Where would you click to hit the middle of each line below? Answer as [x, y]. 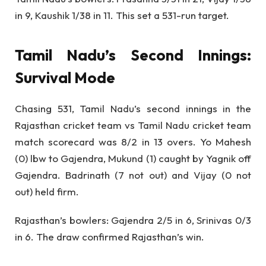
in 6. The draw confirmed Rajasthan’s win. [110, 237]
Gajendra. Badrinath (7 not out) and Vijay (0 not [133, 175]
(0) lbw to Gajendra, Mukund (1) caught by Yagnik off [133, 159]
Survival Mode [65, 77]
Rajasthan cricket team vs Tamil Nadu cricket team [133, 125]
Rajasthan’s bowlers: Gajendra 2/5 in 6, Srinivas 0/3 [133, 220]
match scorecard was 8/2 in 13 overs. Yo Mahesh [133, 142]
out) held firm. [47, 192]
